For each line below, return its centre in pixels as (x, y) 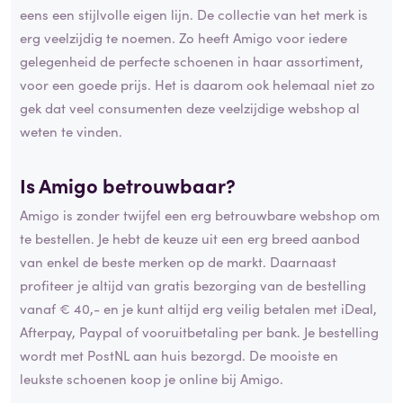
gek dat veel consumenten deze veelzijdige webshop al (190, 107)
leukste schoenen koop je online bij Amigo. (152, 379)
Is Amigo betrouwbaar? (128, 184)
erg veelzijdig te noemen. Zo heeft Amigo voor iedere (184, 37)
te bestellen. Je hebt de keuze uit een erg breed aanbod (190, 238)
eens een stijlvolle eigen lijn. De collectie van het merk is (194, 13)
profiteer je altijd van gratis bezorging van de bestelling (193, 285)
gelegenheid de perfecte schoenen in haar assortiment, (192, 60)
